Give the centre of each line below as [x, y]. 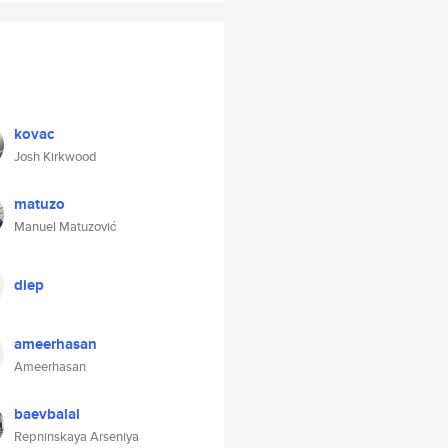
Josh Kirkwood [55, 156]
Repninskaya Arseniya [76, 436]
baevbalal [47, 414]
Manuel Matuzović [65, 226]
